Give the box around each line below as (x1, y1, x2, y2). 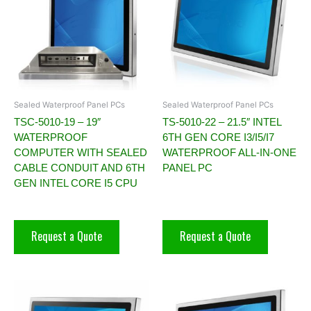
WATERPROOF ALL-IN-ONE (162, 146, 296, 158)
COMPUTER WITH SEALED (14, 146, 147, 158)
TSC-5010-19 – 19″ (14, 115, 101, 128)
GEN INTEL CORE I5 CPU (14, 176, 137, 189)
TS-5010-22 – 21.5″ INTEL (162, 115, 281, 128)
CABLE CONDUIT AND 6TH (14, 161, 145, 174)
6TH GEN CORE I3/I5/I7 (162, 131, 274, 143)
